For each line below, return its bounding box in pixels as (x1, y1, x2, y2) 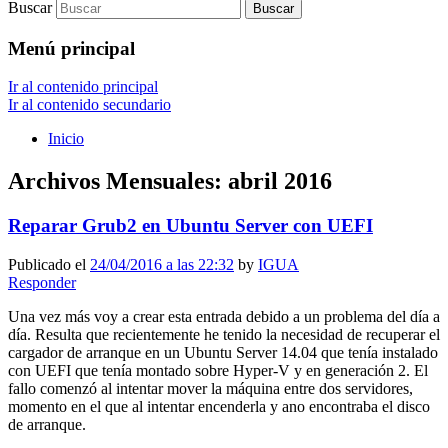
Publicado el (8, 255, 90, 273)
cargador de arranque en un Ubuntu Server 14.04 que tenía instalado (8, 343, 438, 361)
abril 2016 (228, 168, 332, 195)
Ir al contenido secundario (8, 96, 171, 114)
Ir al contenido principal (8, 78, 158, 96)
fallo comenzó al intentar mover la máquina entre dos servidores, (8, 379, 413, 397)
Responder (8, 273, 76, 291)
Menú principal (8, 37, 135, 59)
